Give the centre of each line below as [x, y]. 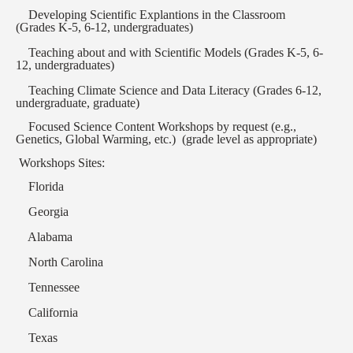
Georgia [42, 212]
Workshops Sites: [60, 163]
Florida [46, 187]
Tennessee [48, 288]
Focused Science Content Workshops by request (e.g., [162, 127]
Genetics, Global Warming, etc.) [96, 139]
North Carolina [59, 262]
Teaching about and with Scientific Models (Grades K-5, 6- [169, 53]
